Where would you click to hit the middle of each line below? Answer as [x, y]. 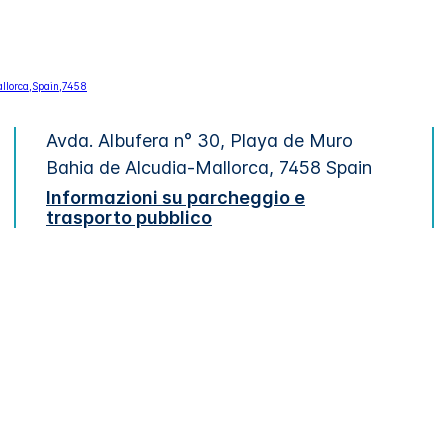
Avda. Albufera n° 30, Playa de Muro [199, 140]
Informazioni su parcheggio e [175, 197]
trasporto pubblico [129, 217]
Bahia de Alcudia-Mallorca [157, 167]
